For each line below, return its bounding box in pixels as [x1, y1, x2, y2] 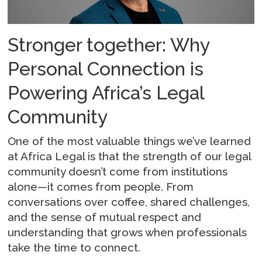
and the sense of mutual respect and [8, 211, 202, 224]
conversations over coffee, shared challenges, [8, 195, 250, 209]
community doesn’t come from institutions [8, 165, 228, 178]
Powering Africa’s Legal [8, 81, 205, 104]
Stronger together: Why [8, 33, 210, 56]
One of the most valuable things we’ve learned [8, 135, 251, 148]
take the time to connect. [8, 241, 141, 254]
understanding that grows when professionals [8, 226, 247, 239]
